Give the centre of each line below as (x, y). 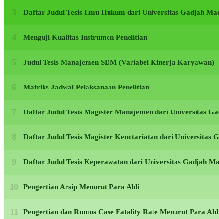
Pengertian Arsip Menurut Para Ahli (81, 187)
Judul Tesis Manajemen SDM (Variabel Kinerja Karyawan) (119, 62)
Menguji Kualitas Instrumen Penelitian (85, 37)
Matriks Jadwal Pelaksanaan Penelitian (86, 87)
